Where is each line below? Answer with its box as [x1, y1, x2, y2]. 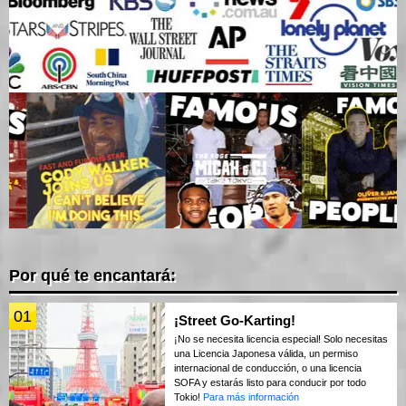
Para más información [203, 391, 299, 403]
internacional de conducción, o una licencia [174, 362, 362, 374]
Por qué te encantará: [9, 266, 176, 285]
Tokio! [174, 391, 203, 403]
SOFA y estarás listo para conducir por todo [174, 377, 366, 389]
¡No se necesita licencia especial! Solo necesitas [174, 333, 388, 345]
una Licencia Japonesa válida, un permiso [174, 348, 358, 360]
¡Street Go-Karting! [174, 313, 295, 329]
